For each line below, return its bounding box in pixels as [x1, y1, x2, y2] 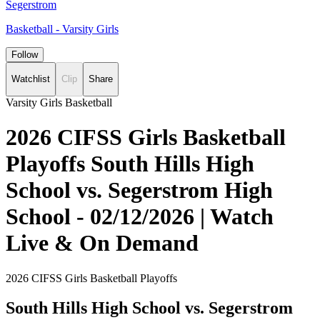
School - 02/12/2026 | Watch [6, 204, 274, 230]
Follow [11, 49, 38, 60]
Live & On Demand [6, 230, 199, 256]
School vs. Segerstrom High [6, 177, 273, 204]
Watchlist [11, 74, 50, 85]
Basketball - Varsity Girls [6, 23, 119, 35]
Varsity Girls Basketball [6, 96, 112, 109]
